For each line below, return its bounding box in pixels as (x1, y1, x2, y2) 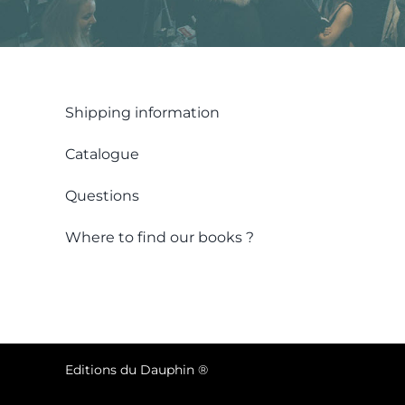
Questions (64, 187, 139, 204)
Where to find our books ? (64, 229, 254, 246)
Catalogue (64, 146, 139, 163)
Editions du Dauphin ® (64, 361, 208, 378)
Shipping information (64, 104, 220, 121)
